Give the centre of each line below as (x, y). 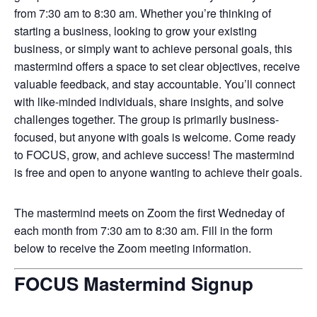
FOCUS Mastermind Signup (134, 283)
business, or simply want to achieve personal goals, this (153, 48)
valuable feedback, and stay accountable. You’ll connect (155, 84)
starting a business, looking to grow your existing (136, 31)
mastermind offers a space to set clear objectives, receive (157, 66)
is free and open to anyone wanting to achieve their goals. (158, 172)
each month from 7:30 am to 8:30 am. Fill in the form (143, 230)
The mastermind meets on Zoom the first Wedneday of (149, 213)
